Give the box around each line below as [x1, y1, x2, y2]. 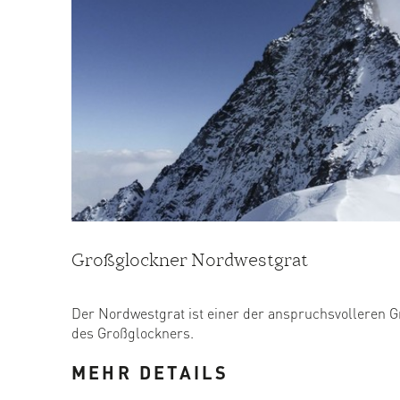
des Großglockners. [71, 323, 194, 343]
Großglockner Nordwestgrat [71, 247, 308, 271]
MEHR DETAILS [71, 361, 229, 385]
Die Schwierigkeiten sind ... [71, 343, 239, 362]
